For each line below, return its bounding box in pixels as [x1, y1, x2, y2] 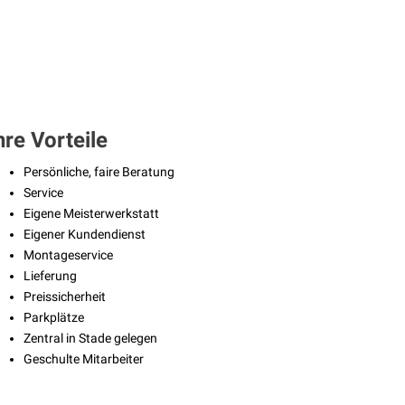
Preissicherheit [24, 289, 107, 305]
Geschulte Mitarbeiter [24, 352, 145, 367]
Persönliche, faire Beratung [24, 165, 175, 180]
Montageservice [24, 248, 114, 263]
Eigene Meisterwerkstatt [24, 206, 160, 221]
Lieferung [24, 268, 78, 284]
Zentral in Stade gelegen [24, 331, 158, 346]
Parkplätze [24, 310, 85, 325]
